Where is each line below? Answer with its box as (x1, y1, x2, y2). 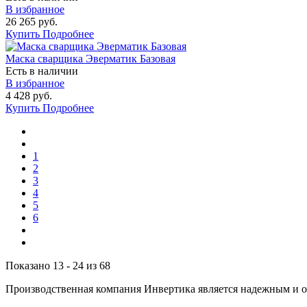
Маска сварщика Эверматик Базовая (5, 53, 175, 64)
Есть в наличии (5, 65, 78, 77)
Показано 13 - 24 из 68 (5, 260, 110, 271)
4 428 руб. (5, 90, 52, 101)
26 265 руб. (5, 16, 58, 27)
